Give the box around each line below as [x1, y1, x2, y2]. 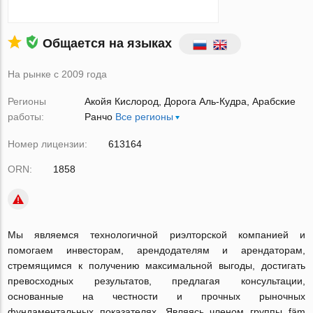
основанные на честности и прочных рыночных [8, 291, 305, 302]
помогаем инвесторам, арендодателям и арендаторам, [8, 245, 305, 256]
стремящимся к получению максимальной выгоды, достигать [8, 260, 305, 271]
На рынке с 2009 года [8, 68, 108, 80]
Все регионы [115, 111, 173, 122]
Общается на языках [43, 36, 173, 50]
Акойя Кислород [84, 96, 159, 107]
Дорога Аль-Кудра [163, 96, 247, 107]
